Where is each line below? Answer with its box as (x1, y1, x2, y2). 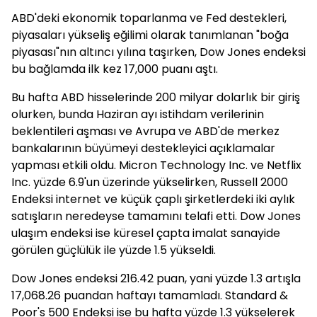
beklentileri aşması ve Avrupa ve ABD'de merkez (11, 123, 279, 139)
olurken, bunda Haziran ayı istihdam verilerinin (11, 106, 264, 122)
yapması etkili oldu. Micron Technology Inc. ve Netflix (11, 157, 301, 173)
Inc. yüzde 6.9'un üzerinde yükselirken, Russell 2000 (11, 174, 288, 190)
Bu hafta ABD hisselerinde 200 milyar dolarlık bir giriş (11, 89, 300, 105)
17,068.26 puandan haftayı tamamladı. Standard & (11, 287, 288, 304)
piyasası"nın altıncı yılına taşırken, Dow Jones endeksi (11, 44, 306, 60)
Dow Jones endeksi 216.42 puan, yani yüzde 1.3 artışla (11, 270, 301, 287)
